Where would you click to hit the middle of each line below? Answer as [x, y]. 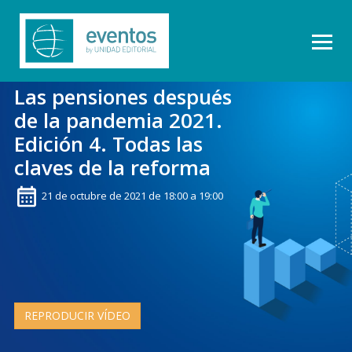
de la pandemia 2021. [118, 120]
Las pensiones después [123, 97]
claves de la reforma [112, 167]
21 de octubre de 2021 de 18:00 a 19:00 [132, 196]
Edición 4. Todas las [108, 144]
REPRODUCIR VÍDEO [77, 315]
